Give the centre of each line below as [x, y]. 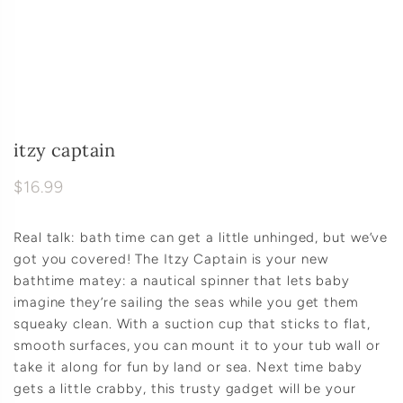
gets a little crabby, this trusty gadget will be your [185, 389]
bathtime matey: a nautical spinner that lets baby [182, 281]
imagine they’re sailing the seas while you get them [186, 302]
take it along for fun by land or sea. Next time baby [188, 367]
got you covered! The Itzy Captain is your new [171, 259]
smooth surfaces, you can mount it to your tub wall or [197, 345]
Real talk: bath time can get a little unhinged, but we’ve [201, 237]
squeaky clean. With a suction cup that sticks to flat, [192, 324]
